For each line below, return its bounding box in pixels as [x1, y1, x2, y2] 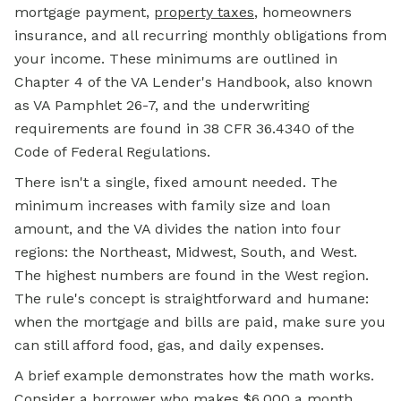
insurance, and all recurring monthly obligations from [14, 27, 387, 45]
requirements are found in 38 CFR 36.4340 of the [14, 120, 354, 138]
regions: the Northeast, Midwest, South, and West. [14, 243, 357, 261]
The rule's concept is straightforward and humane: [14, 290, 369, 308]
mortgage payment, [14, 4, 154, 21]
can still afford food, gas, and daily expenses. [14, 337, 324, 354]
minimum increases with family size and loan [14, 197, 330, 215]
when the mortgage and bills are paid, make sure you [14, 313, 386, 331]
